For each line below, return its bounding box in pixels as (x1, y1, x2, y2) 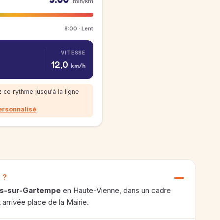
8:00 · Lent (64, 25, 93, 32)
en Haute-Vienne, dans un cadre (61, 186, 171, 195)
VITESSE (61, 49, 85, 55)
